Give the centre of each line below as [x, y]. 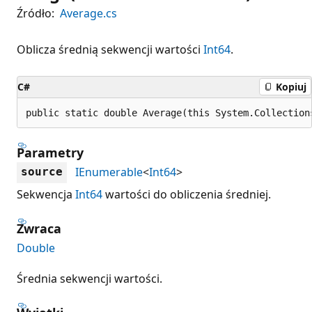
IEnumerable [109, 172]
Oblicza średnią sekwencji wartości [110, 49]
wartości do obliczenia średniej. [187, 194]
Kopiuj [291, 87]
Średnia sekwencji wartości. [89, 278]
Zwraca [39, 228]
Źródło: [36, 13]
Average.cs [88, 13]
